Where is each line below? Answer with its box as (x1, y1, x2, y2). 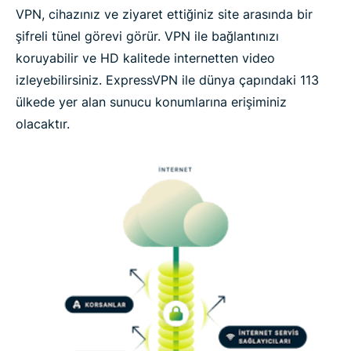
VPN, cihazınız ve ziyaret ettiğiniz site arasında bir (16, 6, 313, 22)
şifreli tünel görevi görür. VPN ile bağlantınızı (16, 28, 279, 44)
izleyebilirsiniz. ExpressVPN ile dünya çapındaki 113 (16, 72, 319, 88)
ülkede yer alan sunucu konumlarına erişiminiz (16, 94, 287, 110)
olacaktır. (16, 116, 70, 132)
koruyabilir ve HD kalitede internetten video (16, 50, 275, 66)
